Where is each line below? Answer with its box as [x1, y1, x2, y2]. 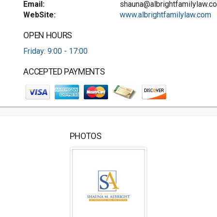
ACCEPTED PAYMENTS [23, 67, 105, 77]
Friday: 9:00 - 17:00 [23, 46, 88, 56]
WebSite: [23, 10, 56, 19]
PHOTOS [69, 131, 102, 141]
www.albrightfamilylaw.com [119, 10, 211, 19]
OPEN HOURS [23, 31, 72, 40]
